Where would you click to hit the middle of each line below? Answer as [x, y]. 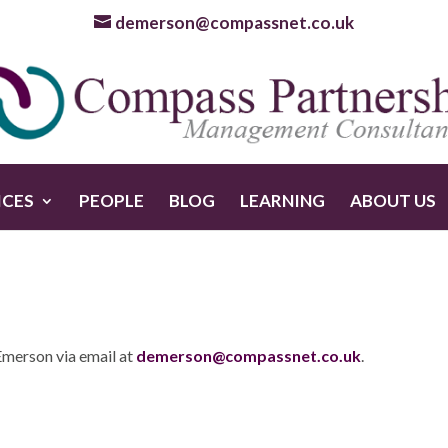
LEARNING [282, 200]
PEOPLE [111, 200]
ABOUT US [393, 200]
